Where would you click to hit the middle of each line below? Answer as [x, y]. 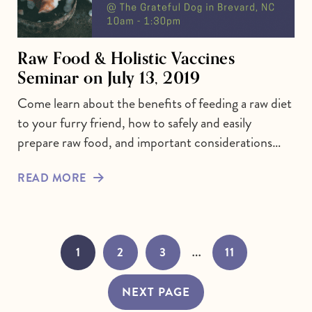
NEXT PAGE [156, 292]
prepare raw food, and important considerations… [149, 142]
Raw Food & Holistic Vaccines [126, 57]
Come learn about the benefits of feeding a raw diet [155, 103]
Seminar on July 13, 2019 [109, 77]
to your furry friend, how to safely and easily [134, 123]
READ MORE [52, 178]
